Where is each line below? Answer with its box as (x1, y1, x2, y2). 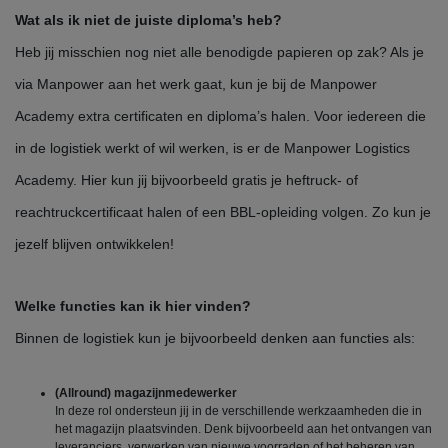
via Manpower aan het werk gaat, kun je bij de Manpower (15, 76, 377, 93)
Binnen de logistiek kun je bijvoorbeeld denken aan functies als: (15, 330, 415, 347)
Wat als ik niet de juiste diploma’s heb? (15, 12, 282, 29)
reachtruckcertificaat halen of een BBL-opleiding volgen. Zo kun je (15, 204, 431, 221)
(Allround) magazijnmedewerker (55, 386, 237, 401)
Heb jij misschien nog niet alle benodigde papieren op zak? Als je (15, 44, 424, 61)
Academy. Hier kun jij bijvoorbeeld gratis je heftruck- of (15, 172, 358, 189)
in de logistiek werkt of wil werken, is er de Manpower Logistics (15, 140, 410, 157)
